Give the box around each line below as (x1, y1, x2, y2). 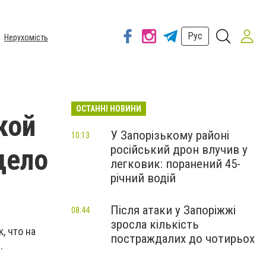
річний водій (110, 171, 176, 185)
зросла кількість (110, 217, 199, 232)
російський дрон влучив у (110, 142, 248, 157)
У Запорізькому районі (110, 128, 229, 142)
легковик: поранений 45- (110, 157, 240, 171)
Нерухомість (4, 33, 48, 42)
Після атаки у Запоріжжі (110, 203, 236, 217)
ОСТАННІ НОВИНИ (76, 104, 141, 113)
